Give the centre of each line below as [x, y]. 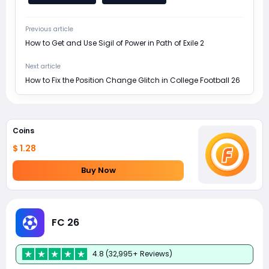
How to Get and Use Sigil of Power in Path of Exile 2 [115, 43]
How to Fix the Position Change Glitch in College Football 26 [133, 80]
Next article [43, 66]
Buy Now [98, 171]
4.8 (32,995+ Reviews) [132, 254]
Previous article [49, 29]
